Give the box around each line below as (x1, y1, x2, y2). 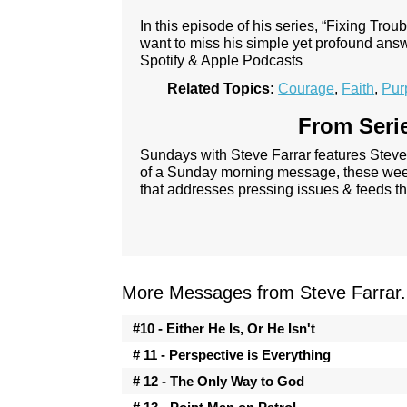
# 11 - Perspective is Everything (133, 346, 332, 362)
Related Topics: (167, 80, 275, 96)
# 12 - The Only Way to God (133, 372, 305, 389)
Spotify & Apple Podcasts (140, 52, 303, 68)
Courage (278, 80, 335, 96)
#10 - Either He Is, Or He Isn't (133, 320, 316, 336)
